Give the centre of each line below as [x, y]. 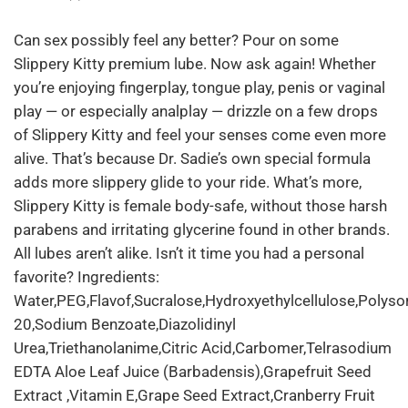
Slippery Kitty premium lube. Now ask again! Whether [195, 64]
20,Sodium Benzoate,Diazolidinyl [125, 325]
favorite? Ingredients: [87, 277]
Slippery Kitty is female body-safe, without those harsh [200, 206]
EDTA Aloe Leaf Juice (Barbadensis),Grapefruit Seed [193, 372]
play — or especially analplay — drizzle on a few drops [196, 112]
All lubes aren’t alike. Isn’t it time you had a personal [189, 254]
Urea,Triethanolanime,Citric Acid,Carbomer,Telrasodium [203, 348]
